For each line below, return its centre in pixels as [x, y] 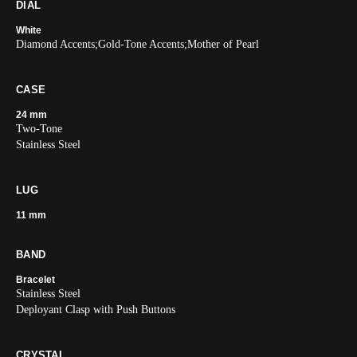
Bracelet [35, 280]
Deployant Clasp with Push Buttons [96, 310]
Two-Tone [39, 129]
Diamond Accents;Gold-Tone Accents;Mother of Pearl [137, 44]
